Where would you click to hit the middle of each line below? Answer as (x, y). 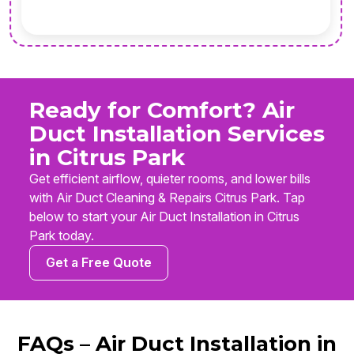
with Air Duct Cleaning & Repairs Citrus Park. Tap (167, 198)
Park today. (62, 236)
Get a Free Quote (99, 263)
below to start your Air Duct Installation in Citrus (164, 217)
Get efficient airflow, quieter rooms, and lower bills (170, 179)
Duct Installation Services (177, 134)
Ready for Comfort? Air (162, 110)
